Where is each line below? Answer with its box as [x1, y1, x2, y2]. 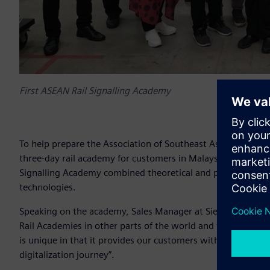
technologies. [19, 181, 76, 193]
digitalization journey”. [19, 249, 115, 261]
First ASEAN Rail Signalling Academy [19, 85, 171, 97]
